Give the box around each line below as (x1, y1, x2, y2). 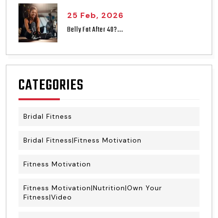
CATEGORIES (18, 74, 84, 97)
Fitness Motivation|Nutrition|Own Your (23, 183, 162, 192)
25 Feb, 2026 (67, 10, 124, 20)
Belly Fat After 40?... (67, 24, 123, 36)
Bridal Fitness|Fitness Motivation (23, 136, 142, 145)
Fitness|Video (23, 193, 72, 201)
